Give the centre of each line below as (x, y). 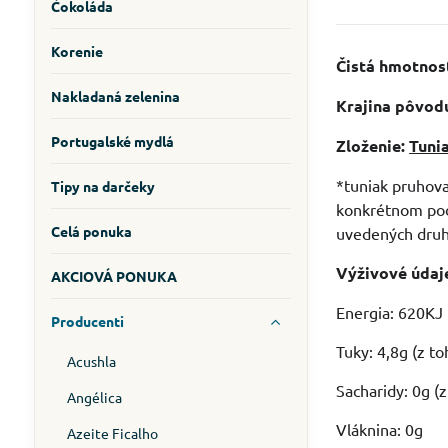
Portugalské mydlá (112, 141)
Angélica (94, 397)
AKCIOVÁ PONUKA (113, 276)
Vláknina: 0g (380, 429)
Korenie (76, 51)
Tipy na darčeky (102, 186)
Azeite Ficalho (112, 433)
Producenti (87, 321)
